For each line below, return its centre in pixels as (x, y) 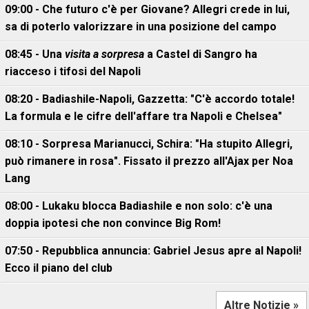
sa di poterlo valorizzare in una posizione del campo (141, 27)
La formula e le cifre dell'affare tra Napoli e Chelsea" (143, 117)
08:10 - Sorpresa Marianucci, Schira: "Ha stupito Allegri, (149, 144)
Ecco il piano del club (59, 268)
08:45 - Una (35, 54)
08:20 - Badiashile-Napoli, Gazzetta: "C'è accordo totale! (150, 99)
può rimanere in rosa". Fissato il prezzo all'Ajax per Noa (149, 161)
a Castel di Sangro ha (201, 54)
